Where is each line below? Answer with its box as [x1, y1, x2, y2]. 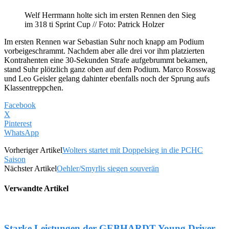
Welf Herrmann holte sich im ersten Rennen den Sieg [25, 10, 196, 19]
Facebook [4, 100, 36, 109]
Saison [4, 154, 26, 164]
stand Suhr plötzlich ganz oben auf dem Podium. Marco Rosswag [4, 64, 215, 74]
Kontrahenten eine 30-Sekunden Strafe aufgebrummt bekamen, [4, 55, 208, 64]
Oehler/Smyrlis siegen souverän [57, 164, 159, 173]
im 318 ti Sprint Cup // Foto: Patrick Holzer [25, 19, 164, 29]
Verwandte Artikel [4, 184, 68, 193]
